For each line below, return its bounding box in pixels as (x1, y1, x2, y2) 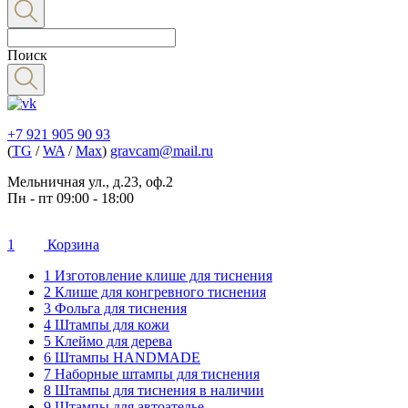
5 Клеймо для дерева (44, 333, 172, 349)
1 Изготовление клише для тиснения (44, 268, 272, 283)
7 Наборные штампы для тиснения (44, 366, 260, 382)
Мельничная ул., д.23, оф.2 (7, 174, 173, 189)
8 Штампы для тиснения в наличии (44, 382, 264, 398)
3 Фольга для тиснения (44, 301, 187, 316)
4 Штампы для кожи (44, 317, 169, 332)
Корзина (47, 237, 99, 252)
